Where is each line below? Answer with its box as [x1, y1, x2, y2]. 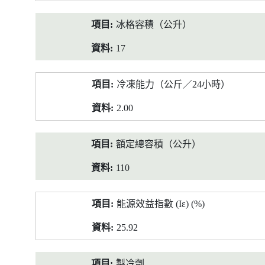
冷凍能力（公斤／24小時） [117, 79, 230, 89]
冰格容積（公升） [116, 20, 192, 30]
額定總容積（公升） [116, 139, 201, 149]
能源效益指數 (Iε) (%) [117, 199, 205, 209]
